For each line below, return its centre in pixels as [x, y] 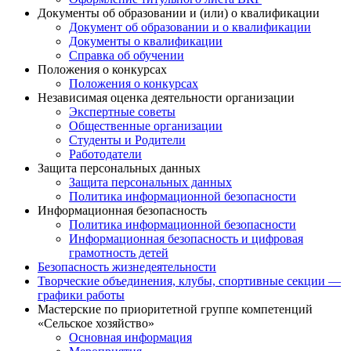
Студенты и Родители [127, 140]
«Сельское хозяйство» [96, 324]
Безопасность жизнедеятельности [127, 267]
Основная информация [130, 338]
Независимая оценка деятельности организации [166, 98]
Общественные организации [146, 126]
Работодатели [105, 154]
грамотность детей [119, 253]
